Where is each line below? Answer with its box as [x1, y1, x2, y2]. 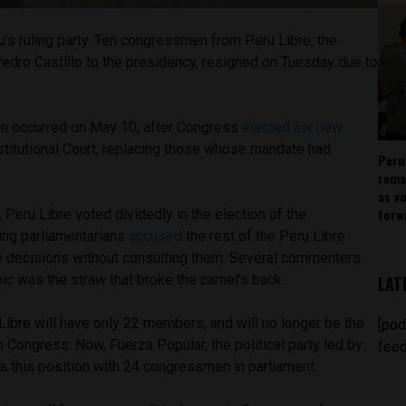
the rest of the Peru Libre [182, 227, 346, 245]
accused [129, 227, 183, 245]
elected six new [242, 118, 343, 136]
